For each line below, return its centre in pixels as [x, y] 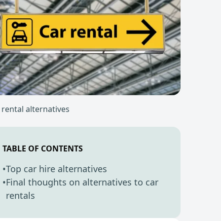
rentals [20, 195]
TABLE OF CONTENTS [42, 148]
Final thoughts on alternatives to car [82, 182]
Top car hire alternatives [56, 168]
